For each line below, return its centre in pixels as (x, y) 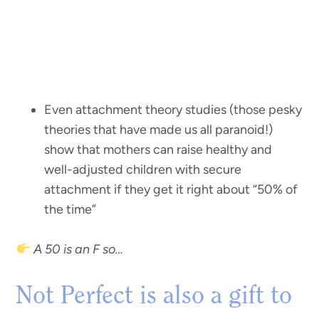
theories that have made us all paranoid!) (159, 129)
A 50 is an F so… (77, 249)
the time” (70, 209)
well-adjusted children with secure (143, 169)
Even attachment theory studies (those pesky (173, 109)
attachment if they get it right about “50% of (171, 189)
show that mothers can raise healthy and (158, 149)
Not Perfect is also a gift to (154, 297)
